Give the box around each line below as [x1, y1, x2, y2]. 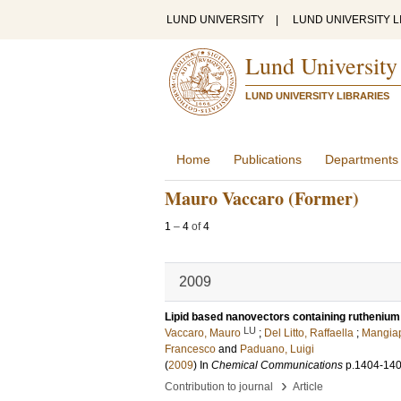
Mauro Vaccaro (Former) [165, 185, 359, 211]
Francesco [165, 343, 216, 355]
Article [293, 380, 323, 393]
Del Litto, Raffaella [264, 327, 354, 339]
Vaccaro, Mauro [165, 327, 241, 339]
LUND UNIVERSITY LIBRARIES [245, 90, 389, 101]
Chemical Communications [211, 359, 343, 371]
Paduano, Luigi [240, 343, 314, 355]
